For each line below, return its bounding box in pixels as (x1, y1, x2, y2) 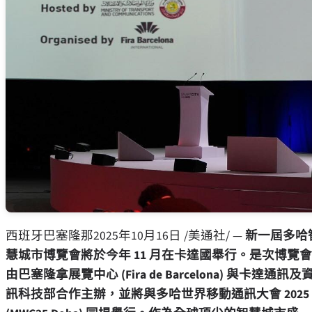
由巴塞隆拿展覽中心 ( (6, 266, 125, 284)
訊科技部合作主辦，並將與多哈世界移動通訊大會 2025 (6, 286, 309, 304)
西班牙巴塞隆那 (6, 227, 93, 245)
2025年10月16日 (93, 227, 181, 245)
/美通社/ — (181, 227, 245, 245)
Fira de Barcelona (125, 266, 219, 284)
